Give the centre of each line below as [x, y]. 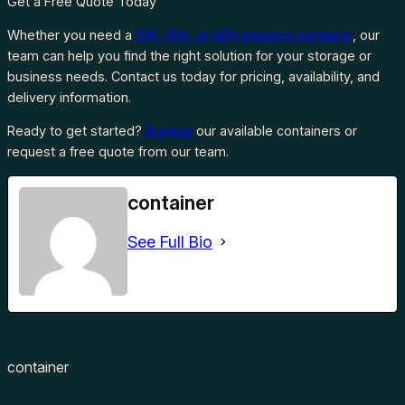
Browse [167, 131]
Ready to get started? [75, 131]
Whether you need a [70, 34]
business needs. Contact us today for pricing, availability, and [193, 76]
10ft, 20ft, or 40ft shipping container [242, 34]
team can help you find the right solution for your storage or [189, 55]
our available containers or [275, 131]
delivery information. [69, 97]
